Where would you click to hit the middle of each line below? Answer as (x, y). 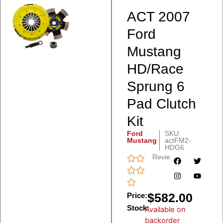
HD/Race (155, 69)
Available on (166, 210)
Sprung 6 (156, 87)
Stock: (138, 208)
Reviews (165, 157)
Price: (137, 196)
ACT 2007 (159, 17)
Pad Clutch (162, 104)
